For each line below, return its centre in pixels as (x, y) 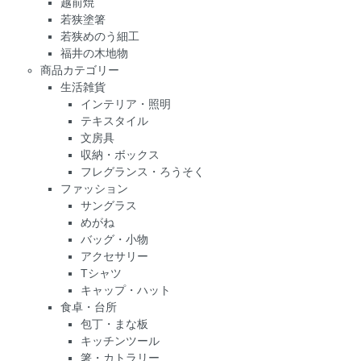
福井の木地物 (94, 53)
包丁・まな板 (114, 324)
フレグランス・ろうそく (143, 172)
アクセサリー (114, 256)
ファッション (94, 189)
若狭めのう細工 (100, 36)
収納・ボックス (120, 155)
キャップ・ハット (126, 290)
